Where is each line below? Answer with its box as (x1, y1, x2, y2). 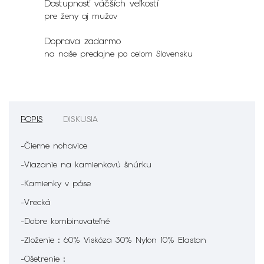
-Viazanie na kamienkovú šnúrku (21, 159, 151, 170)
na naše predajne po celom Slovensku (44, 48, 193, 59)
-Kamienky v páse (21, 177, 91, 189)
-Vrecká (21, 196, 51, 207)
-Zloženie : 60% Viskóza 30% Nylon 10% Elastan (21, 234, 206, 245)
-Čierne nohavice (21, 140, 87, 151)
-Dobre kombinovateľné (21, 215, 110, 226)
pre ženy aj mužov (44, 10, 117, 21)
